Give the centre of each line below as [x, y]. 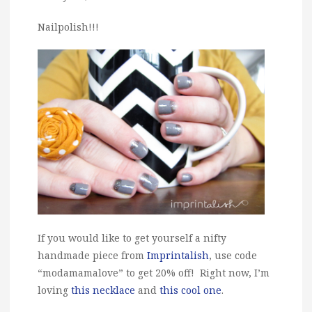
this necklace [103, 290]
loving [54, 290]
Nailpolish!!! [68, 26]
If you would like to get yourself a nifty [132, 237]
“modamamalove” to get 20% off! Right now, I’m [154, 272]
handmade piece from [92, 255]
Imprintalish [178, 255]
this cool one [190, 290]
